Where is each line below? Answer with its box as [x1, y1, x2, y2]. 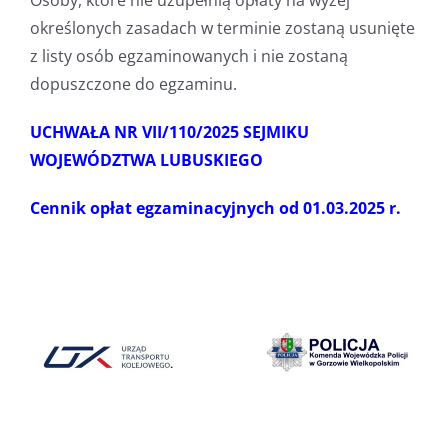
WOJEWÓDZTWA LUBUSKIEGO [29, 149, 263, 171]
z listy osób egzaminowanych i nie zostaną [29, 45, 348, 67]
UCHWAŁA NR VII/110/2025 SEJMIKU [29, 121, 309, 143]
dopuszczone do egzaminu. [29, 73, 237, 95]
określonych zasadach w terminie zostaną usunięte [29, 17, 415, 39]
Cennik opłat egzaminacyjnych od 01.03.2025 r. [29, 197, 401, 219]
